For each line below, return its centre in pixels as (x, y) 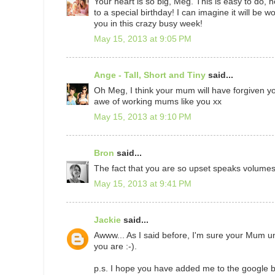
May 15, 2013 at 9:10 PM (143, 117)
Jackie (109, 220)
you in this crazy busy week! (148, 24)
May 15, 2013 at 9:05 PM (143, 39)
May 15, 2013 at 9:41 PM (143, 184)
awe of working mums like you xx (158, 102)
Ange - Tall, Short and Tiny (151, 76)
